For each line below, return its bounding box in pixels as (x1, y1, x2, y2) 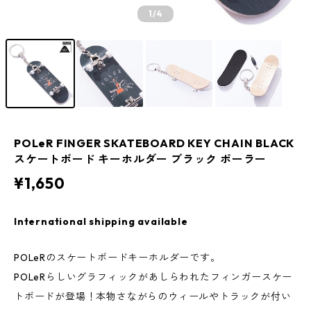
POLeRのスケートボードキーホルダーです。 (14, 251, 221, 264)
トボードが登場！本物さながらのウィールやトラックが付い (14, 290, 292, 303)
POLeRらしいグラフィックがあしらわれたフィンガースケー (14, 271, 293, 283)
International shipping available (14, 215, 188, 228)
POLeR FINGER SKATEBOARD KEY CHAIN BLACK (14, 136, 295, 150)
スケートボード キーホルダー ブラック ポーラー (14, 152, 267, 166)
